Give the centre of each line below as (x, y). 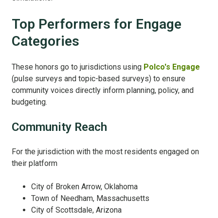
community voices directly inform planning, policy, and (103, 91)
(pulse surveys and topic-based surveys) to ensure (99, 79)
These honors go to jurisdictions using (78, 67)
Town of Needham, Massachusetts (90, 199)
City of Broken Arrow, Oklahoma (84, 187)
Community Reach (59, 127)
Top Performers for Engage (97, 24)
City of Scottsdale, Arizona (76, 210)
